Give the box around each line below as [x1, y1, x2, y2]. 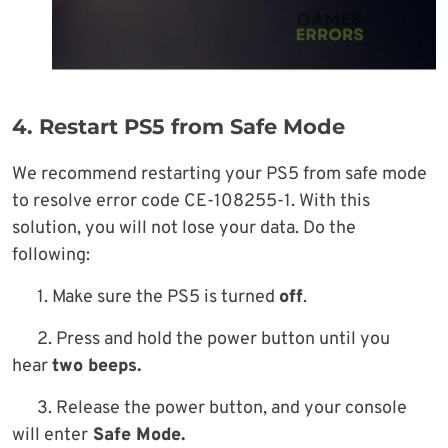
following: [12, 244, 90, 268]
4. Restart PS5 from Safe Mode [12, 114, 345, 140]
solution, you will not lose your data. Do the [12, 217, 356, 241]
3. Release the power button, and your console [37, 397, 407, 421]
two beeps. [52, 355, 141, 379]
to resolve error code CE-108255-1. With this [12, 190, 370, 214]
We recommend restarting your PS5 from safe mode [12, 163, 427, 187]
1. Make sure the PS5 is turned [37, 286, 279, 310]
